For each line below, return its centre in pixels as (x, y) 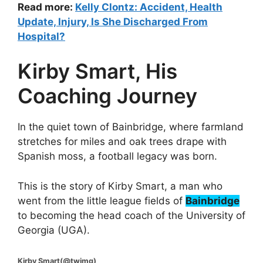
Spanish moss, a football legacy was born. (117, 156)
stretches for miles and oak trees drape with (122, 142)
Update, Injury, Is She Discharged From (113, 21)
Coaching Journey (107, 96)
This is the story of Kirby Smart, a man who (120, 186)
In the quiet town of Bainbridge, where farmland (131, 127)
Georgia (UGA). (54, 230)
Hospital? (41, 36)
